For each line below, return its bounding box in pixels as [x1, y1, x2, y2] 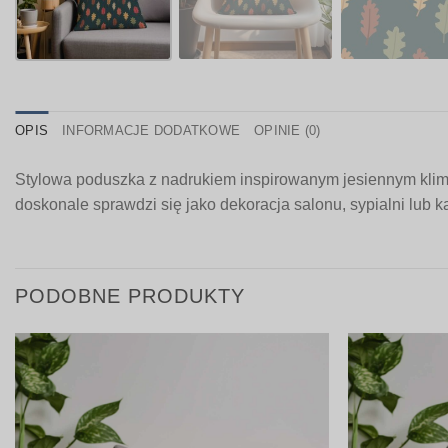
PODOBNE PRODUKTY [15, 284, 245, 307]
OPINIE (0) [254, 122, 321, 138]
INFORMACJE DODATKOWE [62, 122, 241, 138]
